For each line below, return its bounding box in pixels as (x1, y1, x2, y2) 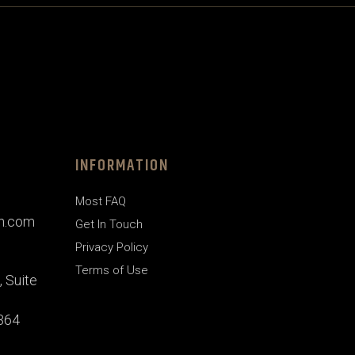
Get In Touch (75, 216, 143, 231)
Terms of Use (75, 262, 148, 277)
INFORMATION (75, 153, 169, 178)
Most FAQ (75, 193, 126, 208)
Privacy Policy (75, 239, 148, 254)
